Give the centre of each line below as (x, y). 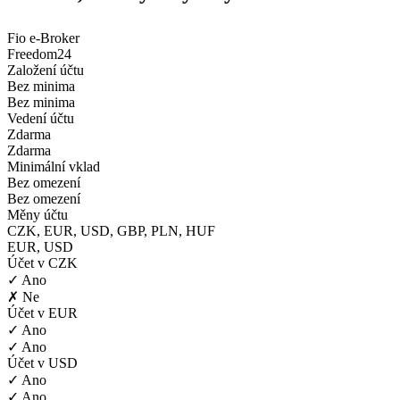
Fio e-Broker (43, 38)
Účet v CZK (42, 263)
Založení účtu (46, 71)
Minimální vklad (54, 167)
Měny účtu (37, 215)
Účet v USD (42, 363)
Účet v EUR (42, 313)
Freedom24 (39, 54)
